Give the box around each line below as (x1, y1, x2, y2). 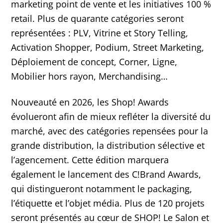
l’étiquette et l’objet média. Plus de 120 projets (11, 197, 205, 209)
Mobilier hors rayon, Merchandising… (11, 70, 168, 82)
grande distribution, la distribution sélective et (11, 139, 205, 151)
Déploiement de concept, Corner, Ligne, (11, 55, 178, 68)
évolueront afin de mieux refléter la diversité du (11, 111, 211, 122)
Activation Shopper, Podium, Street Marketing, (11, 41, 205, 53)
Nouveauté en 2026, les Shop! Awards (11, 96, 169, 108)
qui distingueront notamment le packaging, (11, 183, 193, 195)
